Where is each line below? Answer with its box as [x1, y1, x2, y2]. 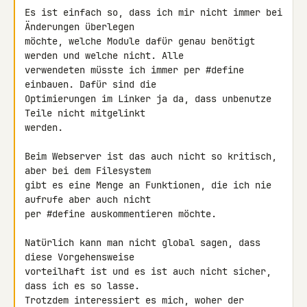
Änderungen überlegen [25, 21, 140, 33]
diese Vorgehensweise [25, 251, 140, 263]
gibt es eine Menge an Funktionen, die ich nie [25, 179, 271, 191]
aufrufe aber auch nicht [25, 193, 156, 206]
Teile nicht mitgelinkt [25, 107, 151, 119]
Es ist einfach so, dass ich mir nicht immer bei [25, 6, 282, 19]
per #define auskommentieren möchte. [25, 208, 217, 220]
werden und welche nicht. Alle [25, 49, 189, 62]
